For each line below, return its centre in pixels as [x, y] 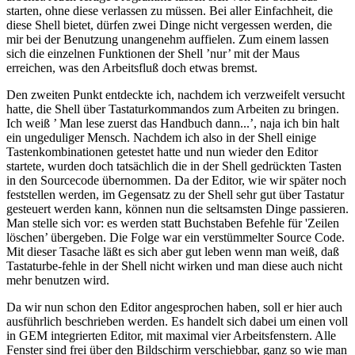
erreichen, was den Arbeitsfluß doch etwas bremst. [132, 68]
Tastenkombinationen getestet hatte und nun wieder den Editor [162, 152]
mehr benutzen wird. [58, 281]
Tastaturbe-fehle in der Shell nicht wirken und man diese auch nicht [174, 266]
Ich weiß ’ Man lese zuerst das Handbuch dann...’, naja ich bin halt [173, 124]
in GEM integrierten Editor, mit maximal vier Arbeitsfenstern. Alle [171, 336]
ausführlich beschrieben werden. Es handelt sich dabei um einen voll [177, 322]
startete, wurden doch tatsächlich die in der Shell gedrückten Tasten [174, 166]
